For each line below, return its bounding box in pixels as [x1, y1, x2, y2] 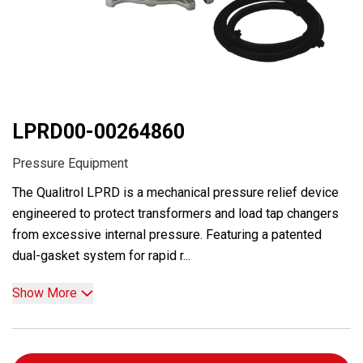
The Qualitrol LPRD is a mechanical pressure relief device [12, 185, 339, 200]
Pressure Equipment [12, 156, 128, 171]
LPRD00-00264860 [12, 120, 185, 143]
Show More [12, 285, 77, 301]
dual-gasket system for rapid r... [12, 248, 190, 263]
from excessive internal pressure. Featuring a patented [12, 227, 322, 242]
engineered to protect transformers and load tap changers [12, 206, 339, 221]
